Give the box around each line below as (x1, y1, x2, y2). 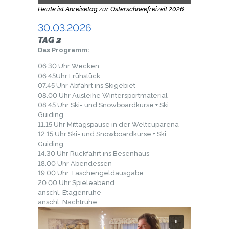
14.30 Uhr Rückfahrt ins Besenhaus (38, 150, 149, 158)
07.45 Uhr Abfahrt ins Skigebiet (38, 82, 135, 90)
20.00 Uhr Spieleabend (38, 179, 114, 187)
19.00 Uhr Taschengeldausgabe (38, 169, 144, 177)
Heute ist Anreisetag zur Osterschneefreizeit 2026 (38, 5, 184, 13)
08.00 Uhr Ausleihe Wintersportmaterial (38, 91, 168, 100)
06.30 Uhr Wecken (38, 62, 99, 71)
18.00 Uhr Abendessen (38, 159, 112, 168)
